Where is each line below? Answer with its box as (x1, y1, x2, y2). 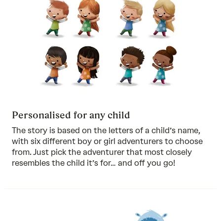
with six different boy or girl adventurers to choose (12, 136, 203, 146)
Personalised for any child (12, 109, 130, 121)
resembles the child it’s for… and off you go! (12, 158, 175, 168)
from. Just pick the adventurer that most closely (12, 147, 192, 157)
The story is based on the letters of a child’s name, (12, 125, 200, 135)
